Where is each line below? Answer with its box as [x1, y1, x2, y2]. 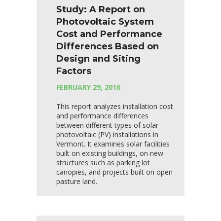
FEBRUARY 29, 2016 [56, 82, 120, 92]
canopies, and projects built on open [56, 167, 173, 177]
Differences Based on [56, 41, 159, 52]
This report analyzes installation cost [56, 102, 173, 111]
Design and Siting [56, 53, 141, 65]
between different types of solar [56, 120, 158, 130]
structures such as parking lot [56, 158, 150, 168]
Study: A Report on [56, 4, 145, 15]
